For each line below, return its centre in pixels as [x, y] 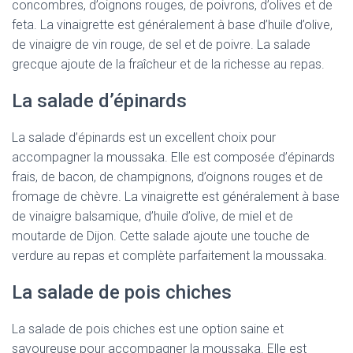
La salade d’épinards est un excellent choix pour [144, 137]
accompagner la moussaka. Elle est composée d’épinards [173, 157]
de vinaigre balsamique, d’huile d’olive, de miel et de [152, 216]
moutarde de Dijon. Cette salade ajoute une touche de [161, 236]
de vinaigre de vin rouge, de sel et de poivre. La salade [161, 45]
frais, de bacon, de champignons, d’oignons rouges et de [167, 177]
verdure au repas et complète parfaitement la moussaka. [169, 256]
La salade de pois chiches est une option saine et [148, 329]
